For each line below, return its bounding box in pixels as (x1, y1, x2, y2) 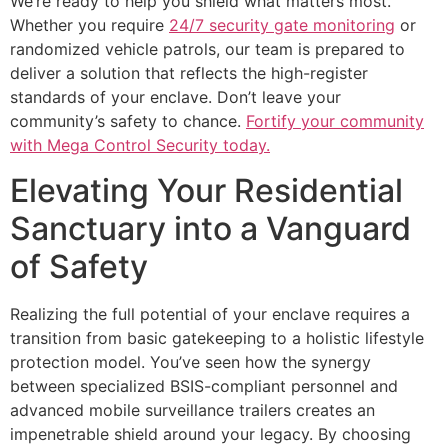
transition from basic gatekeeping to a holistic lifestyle (10, 327, 424, 348)
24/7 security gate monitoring (169, 15, 395, 36)
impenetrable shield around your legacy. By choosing (10, 423, 411, 444)
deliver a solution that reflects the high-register (10, 63, 368, 84)
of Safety (10, 246, 148, 286)
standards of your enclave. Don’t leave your (10, 87, 341, 108)
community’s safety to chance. (10, 111, 246, 132)
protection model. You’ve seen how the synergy (10, 351, 371, 372)
